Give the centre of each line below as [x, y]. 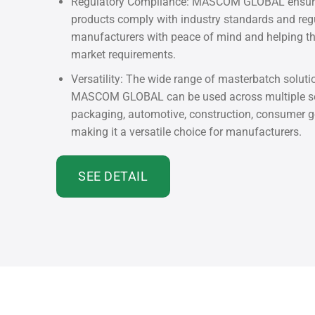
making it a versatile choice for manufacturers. [186, 131]
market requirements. [123, 55]
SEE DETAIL [113, 176]
